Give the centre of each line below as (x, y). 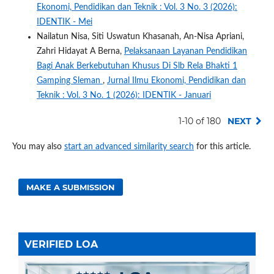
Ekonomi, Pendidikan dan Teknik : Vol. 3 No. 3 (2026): (137, 7)
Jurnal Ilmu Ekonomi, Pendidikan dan (176, 80)
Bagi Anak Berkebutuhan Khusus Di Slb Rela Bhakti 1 (137, 66)
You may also (38, 146)
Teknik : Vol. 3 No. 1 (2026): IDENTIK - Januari (124, 95)
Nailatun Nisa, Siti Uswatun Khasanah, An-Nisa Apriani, (140, 36)
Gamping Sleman (69, 80)
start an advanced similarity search (129, 146)
